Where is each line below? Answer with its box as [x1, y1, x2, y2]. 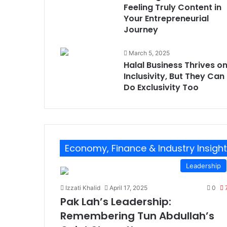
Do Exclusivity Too [123, 82, 199, 93]
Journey [123, 24, 158, 35]
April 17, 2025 [109, 184, 147, 192]
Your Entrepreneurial [123, 13, 209, 24]
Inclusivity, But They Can [123, 70, 224, 82]
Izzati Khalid [65, 184, 100, 192]
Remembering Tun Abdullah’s [60, 209, 214, 223]
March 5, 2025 [128, 49, 170, 57]
